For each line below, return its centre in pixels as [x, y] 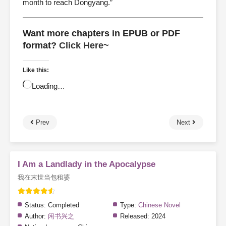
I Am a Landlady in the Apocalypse [87, 164]
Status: [35, 205]
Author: [35, 216]
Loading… [48, 86]
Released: [135, 216]
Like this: [36, 70]
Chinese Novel [159, 205]
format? [41, 45]
